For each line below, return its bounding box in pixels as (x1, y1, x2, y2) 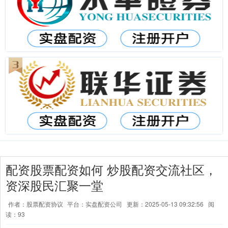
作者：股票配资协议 (8, 199, 65, 208)
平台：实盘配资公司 (67, 199, 122, 208)
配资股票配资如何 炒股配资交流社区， (6, 161, 217, 178)
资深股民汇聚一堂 (6, 177, 103, 194)
